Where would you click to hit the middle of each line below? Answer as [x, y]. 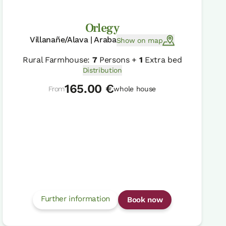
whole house [135, 89]
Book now [145, 200]
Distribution [102, 70]
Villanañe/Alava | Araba [73, 40]
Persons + [118, 60]
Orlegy [102, 28]
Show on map [139, 40]
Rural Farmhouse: [58, 60]
